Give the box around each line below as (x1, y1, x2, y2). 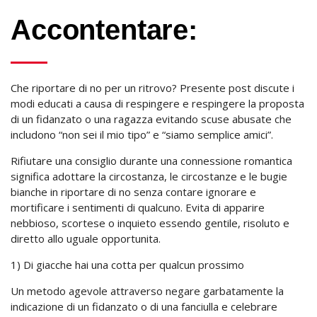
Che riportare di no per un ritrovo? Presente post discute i (11, 81, 294, 95)
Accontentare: (11, 14, 197, 45)
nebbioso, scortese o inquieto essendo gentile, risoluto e (11, 216, 289, 230)
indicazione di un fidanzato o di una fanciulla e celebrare (11, 299, 277, 313)
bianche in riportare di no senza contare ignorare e (11, 185, 256, 199)
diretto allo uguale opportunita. (11, 231, 161, 246)
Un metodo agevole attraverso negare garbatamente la (11, 284, 284, 298)
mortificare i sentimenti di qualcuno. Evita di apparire (11, 200, 265, 214)
